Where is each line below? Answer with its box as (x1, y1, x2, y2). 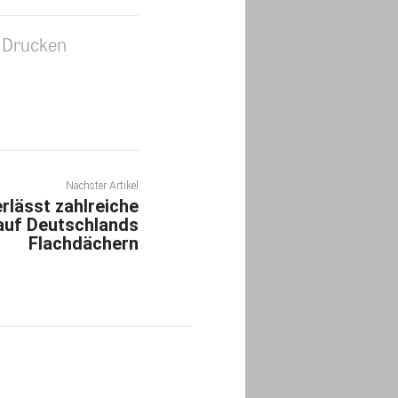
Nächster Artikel (65, 252, 139, 266)
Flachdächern (28, 306, 139, 328)
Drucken (2, 104, 67, 131)
